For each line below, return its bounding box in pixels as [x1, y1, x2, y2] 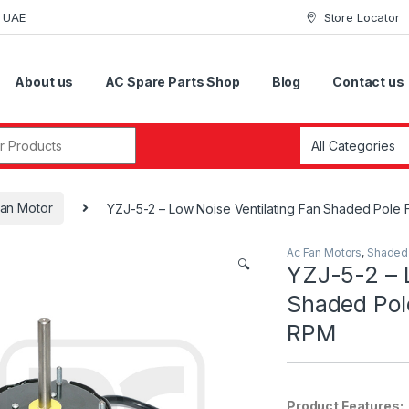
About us [15, 74, 74, 90]
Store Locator [323, 9, 400, 25]
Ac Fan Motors [287, 246, 362, 260]
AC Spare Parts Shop [105, 74, 240, 90]
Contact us [332, 74, 404, 90]
